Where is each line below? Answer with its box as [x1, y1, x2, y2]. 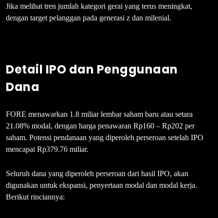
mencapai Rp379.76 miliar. [6, 145, 89, 154]
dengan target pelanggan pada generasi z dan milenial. [6, 14, 171, 22]
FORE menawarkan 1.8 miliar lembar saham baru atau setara [6, 110, 193, 119]
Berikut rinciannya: [6, 193, 65, 201]
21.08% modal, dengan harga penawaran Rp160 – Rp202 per [6, 122, 195, 130]
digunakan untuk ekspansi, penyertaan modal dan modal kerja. [6, 181, 197, 190]
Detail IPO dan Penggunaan [6, 61, 178, 78]
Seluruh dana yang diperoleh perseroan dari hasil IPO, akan [6, 169, 188, 178]
